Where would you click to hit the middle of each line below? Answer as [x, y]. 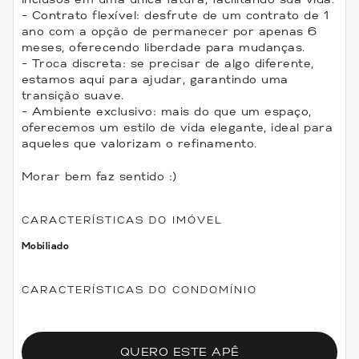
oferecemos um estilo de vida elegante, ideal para [177, 127]
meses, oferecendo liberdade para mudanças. [163, 47]
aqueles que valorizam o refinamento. [139, 143]
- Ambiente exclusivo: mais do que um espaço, [166, 111]
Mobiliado [45, 246]
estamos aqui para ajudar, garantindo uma [155, 79]
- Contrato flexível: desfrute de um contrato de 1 [175, 15]
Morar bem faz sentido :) [99, 176]
